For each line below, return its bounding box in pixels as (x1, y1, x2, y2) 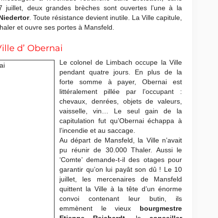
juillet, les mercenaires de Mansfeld (59, 175, 182, 183)
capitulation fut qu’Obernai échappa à (59, 117, 182, 125)
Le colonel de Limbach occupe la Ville (59, 58, 182, 66)
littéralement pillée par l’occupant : (59, 88, 182, 95)
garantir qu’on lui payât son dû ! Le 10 (59, 165, 182, 173)
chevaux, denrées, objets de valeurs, (59, 97, 182, 105)
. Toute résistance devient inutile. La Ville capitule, (29, 14, 182, 21)
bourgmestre (140, 204, 182, 212)
